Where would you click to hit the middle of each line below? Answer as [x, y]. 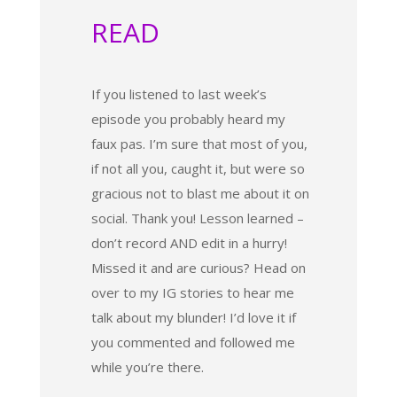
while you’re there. [147, 366]
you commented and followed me [193, 342]
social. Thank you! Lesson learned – [197, 218]
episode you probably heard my [188, 118]
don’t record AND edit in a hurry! [189, 242]
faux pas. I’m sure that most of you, [199, 143]
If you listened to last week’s [179, 93]
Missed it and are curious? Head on [198, 267]
